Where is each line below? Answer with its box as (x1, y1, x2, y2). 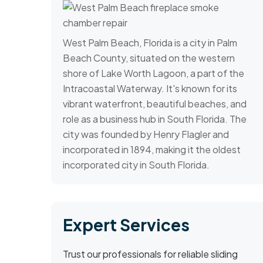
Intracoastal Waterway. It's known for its (63, 82, 237, 95)
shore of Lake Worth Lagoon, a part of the (63, 67, 244, 80)
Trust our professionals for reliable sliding (63, 248, 238, 261)
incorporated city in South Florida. (63, 159, 210, 171)
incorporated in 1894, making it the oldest (63, 143, 241, 156)
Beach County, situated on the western (63, 52, 235, 65)
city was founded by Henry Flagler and (63, 128, 229, 141)
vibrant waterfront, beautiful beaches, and (63, 97, 247, 110)
